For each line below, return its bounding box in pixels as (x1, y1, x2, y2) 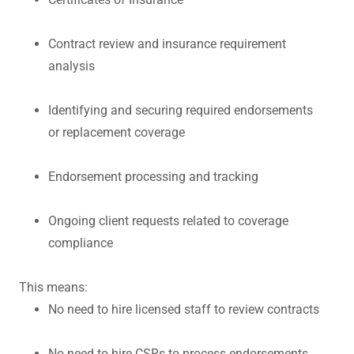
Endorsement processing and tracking (47, 168, 258, 184)
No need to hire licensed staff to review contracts (47, 301, 319, 317)
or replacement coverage (47, 124, 185, 140)
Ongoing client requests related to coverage (47, 213, 288, 228)
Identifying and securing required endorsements (47, 102, 313, 118)
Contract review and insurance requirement (47, 36, 286, 51)
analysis (47, 58, 95, 73)
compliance (47, 235, 113, 250)
